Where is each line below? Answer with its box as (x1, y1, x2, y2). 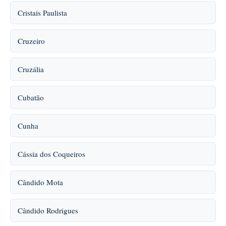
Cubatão (18, 92, 44, 102)
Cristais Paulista (18, 8, 67, 18)
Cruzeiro (18, 36, 45, 46)
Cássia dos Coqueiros (18, 149, 85, 159)
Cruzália (18, 64, 44, 74)
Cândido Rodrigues (18, 205, 78, 215)
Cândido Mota (18, 177, 63, 187)
